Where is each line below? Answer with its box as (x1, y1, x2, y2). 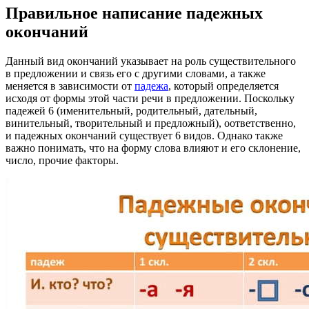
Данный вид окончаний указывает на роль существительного (6, 54, 296, 67)
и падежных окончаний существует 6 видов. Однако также (6, 129, 283, 141)
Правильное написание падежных (6, 3, 263, 22)
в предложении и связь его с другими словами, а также (6, 67, 266, 79)
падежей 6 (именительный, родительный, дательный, (6, 104, 257, 117)
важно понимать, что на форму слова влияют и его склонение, (6, 141, 301, 154)
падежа (134, 79, 168, 92)
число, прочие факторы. (6, 154, 119, 166)
